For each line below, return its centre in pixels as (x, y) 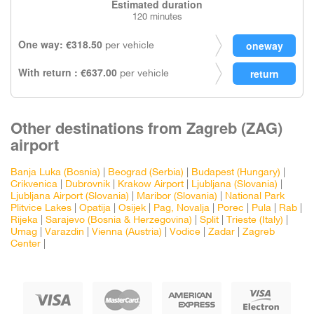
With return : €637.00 (68, 72)
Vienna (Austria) (127, 232)
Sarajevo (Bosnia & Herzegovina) (119, 220)
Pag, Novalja (182, 209)
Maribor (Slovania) (177, 197)
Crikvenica (34, 185)
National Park (255, 197)
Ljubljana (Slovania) (234, 185)
